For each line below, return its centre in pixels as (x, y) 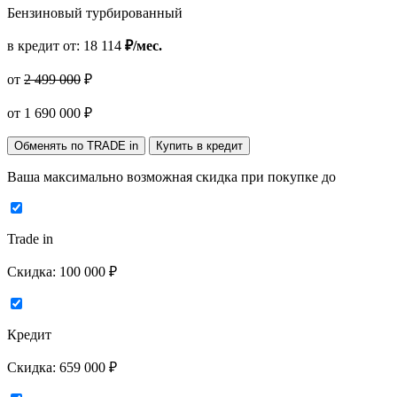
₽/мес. (144, 46)
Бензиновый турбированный (95, 13)
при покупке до (288, 177)
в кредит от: (45, 46)
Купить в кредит (199, 146)
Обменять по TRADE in (76, 146)
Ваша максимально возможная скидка (124, 177)
